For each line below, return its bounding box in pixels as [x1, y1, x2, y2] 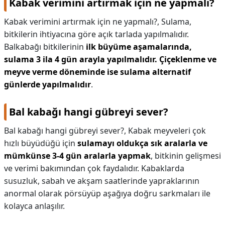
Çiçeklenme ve [159, 54, 216, 65]
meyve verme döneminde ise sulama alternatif [4, 66, 191, 77]
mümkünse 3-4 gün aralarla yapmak [4, 150, 151, 161]
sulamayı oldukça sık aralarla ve [77, 138, 207, 149]
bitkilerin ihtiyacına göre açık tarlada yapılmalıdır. [4, 29, 189, 40]
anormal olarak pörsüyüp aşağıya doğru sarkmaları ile [4, 188, 210, 199]
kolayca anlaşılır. [4, 200, 65, 211]
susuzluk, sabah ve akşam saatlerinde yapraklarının [4, 175, 199, 186]
